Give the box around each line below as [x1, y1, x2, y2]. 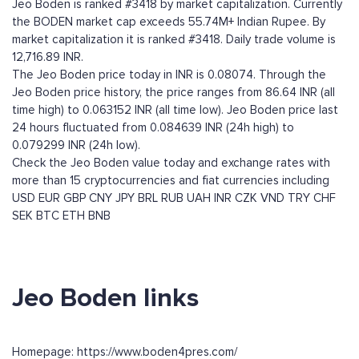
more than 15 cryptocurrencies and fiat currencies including [12, 173, 329, 188]
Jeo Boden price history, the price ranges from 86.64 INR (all [12, 85, 335, 100]
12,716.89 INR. [12, 50, 83, 65]
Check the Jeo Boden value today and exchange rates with [12, 155, 330, 171]
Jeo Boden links [12, 282, 199, 315]
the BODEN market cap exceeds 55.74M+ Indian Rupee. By [12, 14, 325, 30]
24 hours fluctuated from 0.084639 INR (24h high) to [12, 120, 294, 135]
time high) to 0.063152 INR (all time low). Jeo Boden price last [12, 103, 338, 118]
